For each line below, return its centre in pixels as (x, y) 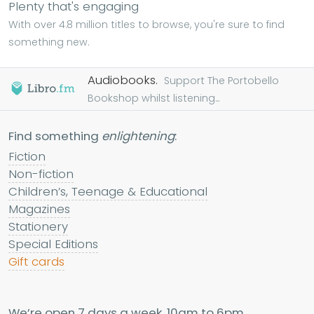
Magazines (39, 209)
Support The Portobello (221, 81)
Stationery (38, 227)
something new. (49, 42)
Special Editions (53, 244)
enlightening (138, 136)
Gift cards (36, 262)
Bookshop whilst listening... (153, 98)
